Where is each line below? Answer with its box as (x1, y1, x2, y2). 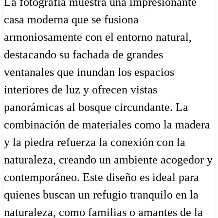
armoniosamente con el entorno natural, (4, 31, 192, 44)
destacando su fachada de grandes (4, 48, 163, 61)
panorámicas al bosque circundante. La (4, 101, 188, 114)
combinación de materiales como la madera (4, 118, 210, 131)
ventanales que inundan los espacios (4, 66, 174, 79)
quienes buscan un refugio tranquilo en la (4, 188, 199, 201)
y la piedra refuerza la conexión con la (4, 136, 185, 149)
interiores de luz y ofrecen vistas (4, 83, 157, 96)
